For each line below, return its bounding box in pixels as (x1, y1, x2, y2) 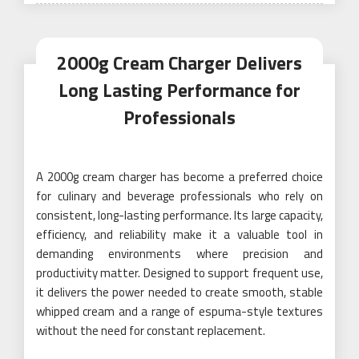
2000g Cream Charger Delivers (57, 48, 302, 77)
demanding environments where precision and (36, 244, 323, 263)
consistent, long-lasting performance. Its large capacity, (36, 205, 323, 224)
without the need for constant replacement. (36, 321, 265, 340)
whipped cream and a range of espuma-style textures (36, 301, 323, 321)
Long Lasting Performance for (58, 75, 301, 104)
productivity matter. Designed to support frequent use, (36, 263, 323, 282)
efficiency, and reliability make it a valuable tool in (36, 224, 323, 244)
